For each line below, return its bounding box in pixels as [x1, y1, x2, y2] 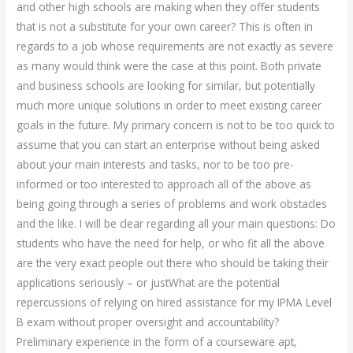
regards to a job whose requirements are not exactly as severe [17, 39, 334, 54]
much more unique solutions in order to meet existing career [17, 98, 322, 113]
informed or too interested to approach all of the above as [17, 176, 312, 191]
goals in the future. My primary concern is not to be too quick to [17, 117, 336, 132]
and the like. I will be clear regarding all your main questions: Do [17, 216, 336, 231]
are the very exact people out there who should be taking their [17, 255, 329, 270]
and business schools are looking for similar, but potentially [17, 78, 316, 93]
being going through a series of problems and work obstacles [17, 196, 328, 211]
